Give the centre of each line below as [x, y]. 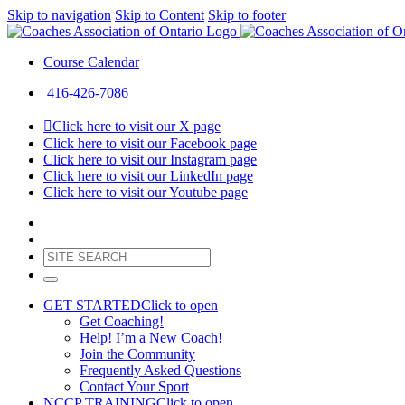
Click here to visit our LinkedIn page [148, 176]
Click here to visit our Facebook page [150, 143]
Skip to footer [247, 15]
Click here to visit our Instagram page [150, 160]
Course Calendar [91, 62]
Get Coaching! [122, 321]
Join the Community [137, 354]
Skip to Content [160, 15]
